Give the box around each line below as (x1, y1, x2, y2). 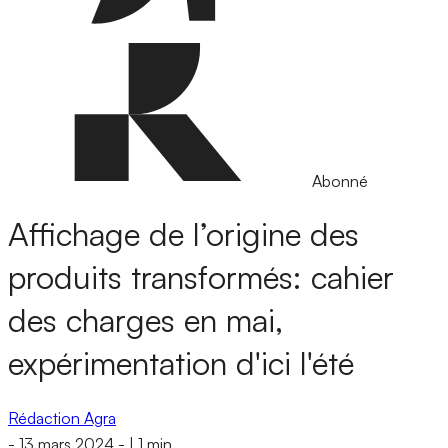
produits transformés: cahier (8, 257, 394, 298)
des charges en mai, (8, 300, 283, 341)
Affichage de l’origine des (8, 214, 359, 255)
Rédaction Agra (8, 407, 116, 428)
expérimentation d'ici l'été (8, 343, 354, 384)
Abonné (312, 171, 368, 191)
